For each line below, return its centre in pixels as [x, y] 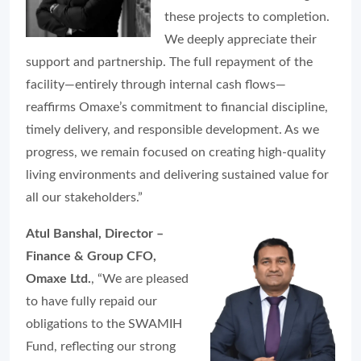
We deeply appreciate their [241, 39]
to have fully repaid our [91, 301]
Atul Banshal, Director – [95, 233]
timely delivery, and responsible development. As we [172, 129]
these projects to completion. [247, 17]
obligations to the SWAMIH [104, 324]
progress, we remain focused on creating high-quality [176, 152]
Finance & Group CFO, [91, 256]
